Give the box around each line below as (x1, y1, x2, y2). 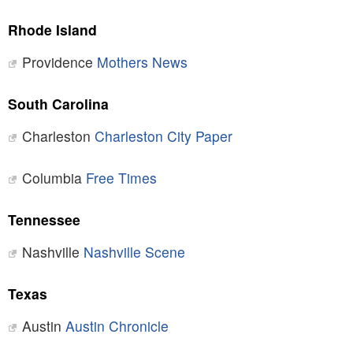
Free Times (85, 168, 157, 188)
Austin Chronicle (65, 316, 169, 336)
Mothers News (96, 52, 188, 72)
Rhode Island (7, 20, 97, 40)
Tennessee (7, 210, 80, 230)
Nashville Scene (83, 242, 185, 262)
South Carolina (7, 94, 109, 114)
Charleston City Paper (94, 126, 232, 147)
